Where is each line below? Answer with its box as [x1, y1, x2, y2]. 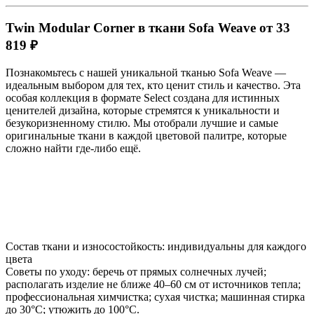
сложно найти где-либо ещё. [6, 142, 141, 154]
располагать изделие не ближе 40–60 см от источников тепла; [6, 278, 301, 290]
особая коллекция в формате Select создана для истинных [6, 91, 280, 104]
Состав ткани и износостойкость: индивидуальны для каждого [6, 240, 306, 252]
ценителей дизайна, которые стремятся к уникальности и [6, 104, 280, 116]
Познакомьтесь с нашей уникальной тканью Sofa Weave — [6, 66, 286, 78]
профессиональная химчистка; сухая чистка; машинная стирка [6, 290, 305, 303]
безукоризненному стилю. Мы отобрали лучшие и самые [6, 116, 278, 129]
